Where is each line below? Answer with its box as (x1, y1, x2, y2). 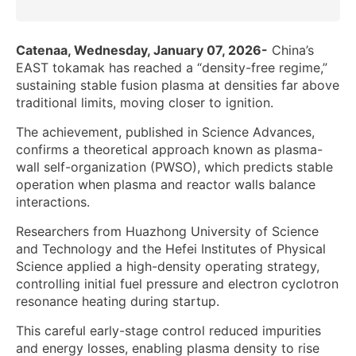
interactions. (16, 194, 90, 211)
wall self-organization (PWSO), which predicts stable (16, 159, 333, 176)
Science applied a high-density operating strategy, (16, 258, 319, 275)
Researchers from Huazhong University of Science (16, 223, 319, 240)
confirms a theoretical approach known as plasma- (16, 141, 323, 158)
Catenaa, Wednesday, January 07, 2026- (16, 42, 268, 59)
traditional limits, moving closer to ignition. (16, 95, 273, 111)
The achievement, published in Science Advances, (16, 124, 315, 141)
